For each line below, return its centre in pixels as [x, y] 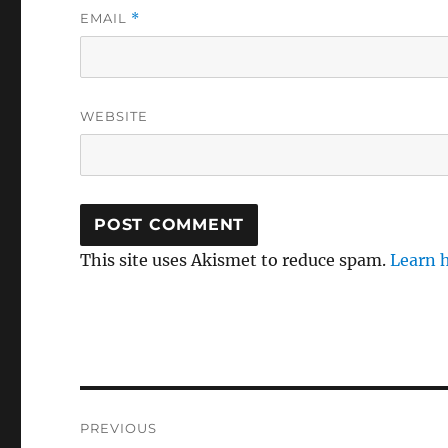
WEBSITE [114, 115]
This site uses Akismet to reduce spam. [235, 259]
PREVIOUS [119, 427]
